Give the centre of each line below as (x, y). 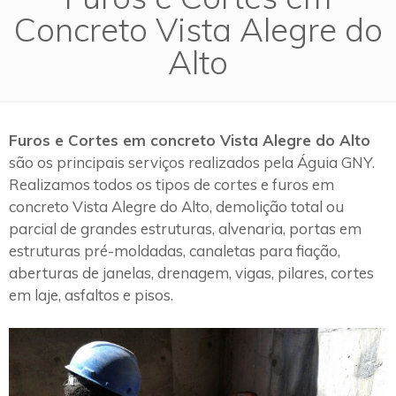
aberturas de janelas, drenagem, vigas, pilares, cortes (191, 272)
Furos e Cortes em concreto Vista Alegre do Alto (190, 140)
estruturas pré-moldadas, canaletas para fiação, (175, 250)
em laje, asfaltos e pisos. (91, 294)
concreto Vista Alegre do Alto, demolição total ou (176, 206)
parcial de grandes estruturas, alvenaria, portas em (185, 228)
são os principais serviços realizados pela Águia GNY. (192, 162)
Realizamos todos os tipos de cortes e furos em (171, 184)
